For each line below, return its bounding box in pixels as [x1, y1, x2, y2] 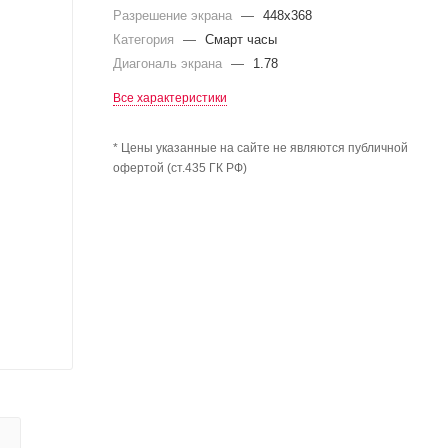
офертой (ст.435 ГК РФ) [113, 160, 247, 175]
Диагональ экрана [113, 55, 226, 71]
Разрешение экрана [113, 7, 236, 23]
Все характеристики [113, 90, 227, 105]
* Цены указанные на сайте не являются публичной [113, 140, 408, 155]
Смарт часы [205, 31, 277, 47]
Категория [113, 31, 178, 47]
